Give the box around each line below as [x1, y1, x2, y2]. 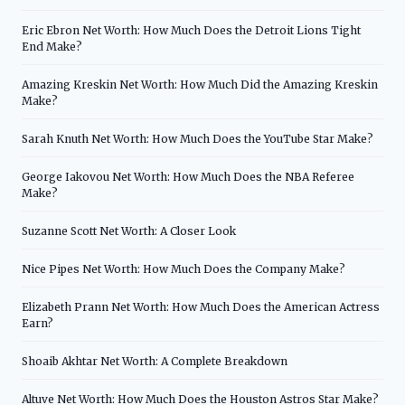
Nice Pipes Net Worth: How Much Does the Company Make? [22, 261, 345, 276]
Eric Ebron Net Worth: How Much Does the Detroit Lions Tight [22, 23, 361, 37]
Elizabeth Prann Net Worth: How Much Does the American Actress [22, 299, 380, 314]
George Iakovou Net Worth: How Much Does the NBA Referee [22, 169, 354, 184]
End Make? [22, 39, 82, 53]
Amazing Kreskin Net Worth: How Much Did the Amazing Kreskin [22, 77, 378, 91]
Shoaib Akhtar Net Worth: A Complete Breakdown [22, 353, 287, 368]
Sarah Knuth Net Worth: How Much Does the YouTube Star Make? [22, 131, 373, 146]
